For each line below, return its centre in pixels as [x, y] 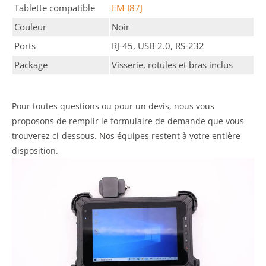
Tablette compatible [55, 8]
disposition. [35, 151]
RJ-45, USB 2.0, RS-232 [158, 46]
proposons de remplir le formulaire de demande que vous [128, 121]
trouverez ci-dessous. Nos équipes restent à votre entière [126, 136]
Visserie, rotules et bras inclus [172, 65]
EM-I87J [127, 8]
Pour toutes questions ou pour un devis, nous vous [113, 106]
